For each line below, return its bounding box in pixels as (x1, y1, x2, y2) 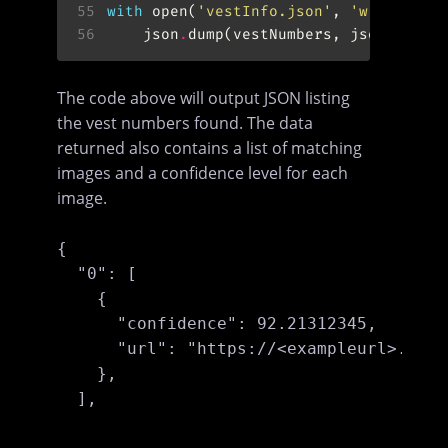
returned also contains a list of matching (57, 136, 363, 159)
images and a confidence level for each (57, 161, 349, 184)
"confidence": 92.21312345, (57, 313, 378, 333)
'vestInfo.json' (196, 2, 332, 22)
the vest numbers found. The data (57, 111, 314, 134)
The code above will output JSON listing (57, 86, 351, 109)
